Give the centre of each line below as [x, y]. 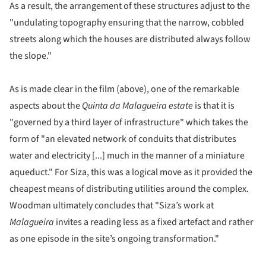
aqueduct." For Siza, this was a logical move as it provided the [131, 172]
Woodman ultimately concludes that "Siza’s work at [112, 206]
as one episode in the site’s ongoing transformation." [114, 239]
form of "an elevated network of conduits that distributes [123, 139]
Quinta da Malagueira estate [138, 106]
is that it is [215, 106]
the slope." [31, 56]
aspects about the [46, 106]
